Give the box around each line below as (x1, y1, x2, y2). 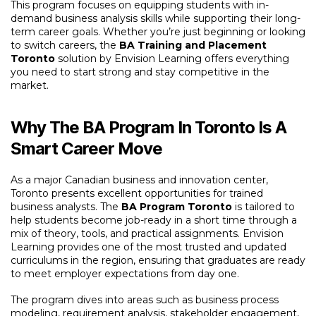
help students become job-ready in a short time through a (11, 214, 297, 226)
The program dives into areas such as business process (11, 293, 279, 306)
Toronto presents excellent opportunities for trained (11, 187, 263, 200)
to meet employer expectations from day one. (11, 267, 239, 280)
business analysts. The (11, 200, 121, 213)
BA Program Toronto (121, 200, 232, 213)
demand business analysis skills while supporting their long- (11, 12, 300, 25)
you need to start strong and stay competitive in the (11, 66, 269, 78)
